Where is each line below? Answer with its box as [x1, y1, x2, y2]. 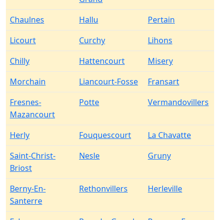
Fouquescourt [79, 130, 131, 140]
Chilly [10, 55, 29, 66]
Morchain [10, 76, 46, 87]
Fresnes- [10, 97, 41, 108]
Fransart [148, 76, 179, 87]
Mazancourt [10, 109, 55, 120]
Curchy [79, 35, 105, 46]
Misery [148, 55, 173, 66]
